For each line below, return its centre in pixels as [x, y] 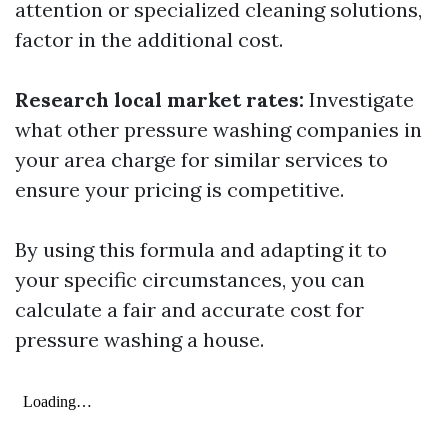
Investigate [359, 99]
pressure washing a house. [139, 339]
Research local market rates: [159, 99]
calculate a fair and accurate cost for [189, 309]
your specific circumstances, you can [190, 279]
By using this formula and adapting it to [201, 249]
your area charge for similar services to [201, 159]
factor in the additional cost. [149, 39]
